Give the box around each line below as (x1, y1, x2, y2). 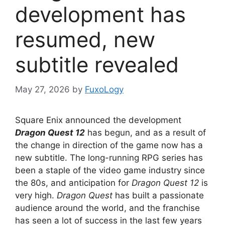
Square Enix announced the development (15, 115, 181, 125)
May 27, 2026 (15, 84, 70, 94)
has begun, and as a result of (85, 127, 206, 138)
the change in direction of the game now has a (15, 140, 203, 150)
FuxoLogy (85, 84, 124, 94)
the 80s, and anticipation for (15, 177, 132, 188)
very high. (15, 190, 57, 200)
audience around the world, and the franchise (15, 202, 200, 213)
